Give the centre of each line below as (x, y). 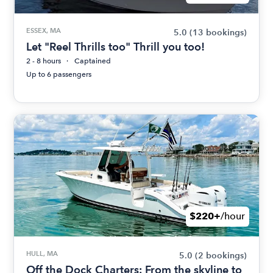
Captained (93, 61)
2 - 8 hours (44, 61)
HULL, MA (42, 253)
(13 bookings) (218, 32)
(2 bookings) (221, 255)
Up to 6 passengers (59, 74)
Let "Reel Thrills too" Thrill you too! (116, 46)
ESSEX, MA (44, 30)
